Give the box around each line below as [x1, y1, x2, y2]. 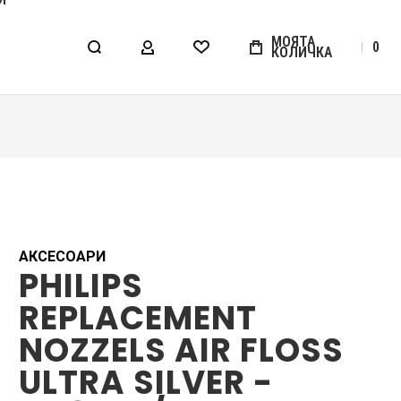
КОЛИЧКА [271, 43, 333, 61]
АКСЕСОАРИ [18, 248, 106, 265]
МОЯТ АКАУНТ [146, 44, 247, 61]
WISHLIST [200, 44, 267, 61]
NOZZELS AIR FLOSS [18, 328, 344, 373]
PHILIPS [18, 263, 143, 309]
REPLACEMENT [18, 295, 257, 341]
